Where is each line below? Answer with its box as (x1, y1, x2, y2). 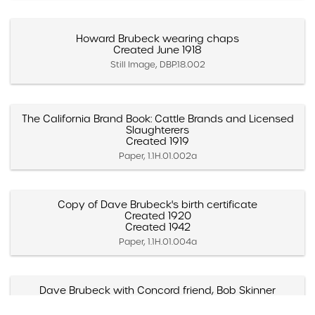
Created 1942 (124, 220, 191, 233)
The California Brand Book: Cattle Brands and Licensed (21, 112, 294, 125)
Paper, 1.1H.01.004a (118, 236, 197, 247)
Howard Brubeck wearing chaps (76, 32, 239, 45)
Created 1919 (126, 134, 189, 148)
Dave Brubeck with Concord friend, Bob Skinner (39, 283, 276, 297)
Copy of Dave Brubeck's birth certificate (58, 198, 257, 211)
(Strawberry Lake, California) (87, 295, 228, 308)
